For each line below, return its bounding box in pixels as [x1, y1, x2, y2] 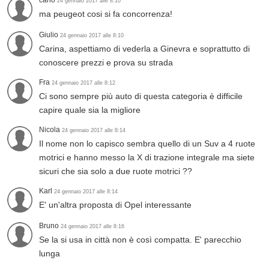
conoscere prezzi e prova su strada [39, 58, 173, 68]
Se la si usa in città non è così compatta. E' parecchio [39, 235, 241, 245]
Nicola [39, 125, 62, 134]
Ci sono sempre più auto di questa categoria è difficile [39, 91, 243, 101]
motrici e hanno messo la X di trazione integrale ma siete [39, 153, 255, 163]
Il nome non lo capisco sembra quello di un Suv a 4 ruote [39, 139, 255, 149]
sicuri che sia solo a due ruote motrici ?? [39, 166, 192, 177]
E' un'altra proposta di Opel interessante [39, 200, 192, 210]
